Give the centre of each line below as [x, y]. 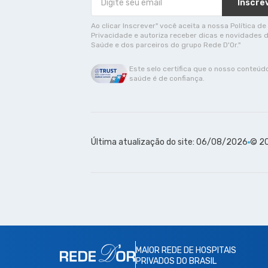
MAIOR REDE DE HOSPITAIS [186, 251]
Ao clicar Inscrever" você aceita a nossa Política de [179, 26]
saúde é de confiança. [167, 79]
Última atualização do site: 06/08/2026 [169, 142]
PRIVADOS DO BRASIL [176, 261]
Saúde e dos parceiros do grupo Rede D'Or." [166, 45]
